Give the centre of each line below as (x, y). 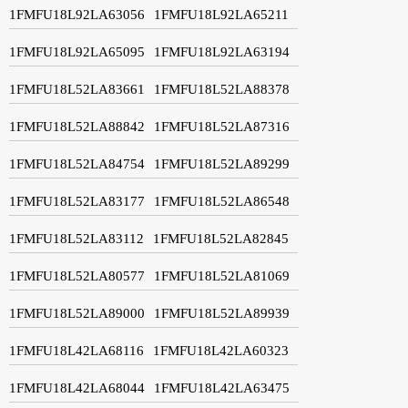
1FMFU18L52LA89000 (77, 313)
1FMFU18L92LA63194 (222, 51)
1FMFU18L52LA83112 (76, 238)
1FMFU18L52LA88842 (77, 126)
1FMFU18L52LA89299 (222, 163)
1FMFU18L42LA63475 (222, 388)
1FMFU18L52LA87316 (222, 126)
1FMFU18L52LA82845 (221, 238)
